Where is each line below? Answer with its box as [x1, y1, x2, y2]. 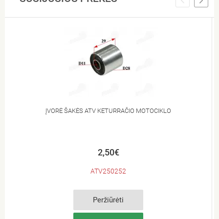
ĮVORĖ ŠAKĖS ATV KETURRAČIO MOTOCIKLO [45, 107, 171, 114]
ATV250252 [90, 167, 126, 175]
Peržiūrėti [92, 195, 124, 204]
